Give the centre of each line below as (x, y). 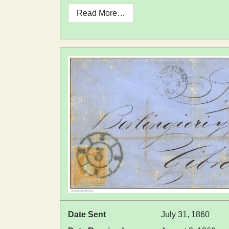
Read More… (101, 13)
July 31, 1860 (185, 215)
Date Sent (87, 215)
